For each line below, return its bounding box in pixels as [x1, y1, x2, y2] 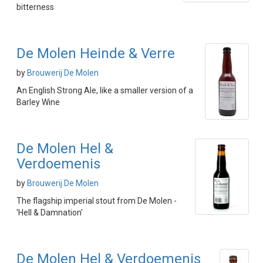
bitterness [16, 2, 54, 12]
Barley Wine [16, 97, 60, 107]
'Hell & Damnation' [16, 208, 83, 217]
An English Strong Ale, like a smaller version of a [16, 86, 193, 95]
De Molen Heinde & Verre [16, 45, 175, 62]
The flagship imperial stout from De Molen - [16, 196, 177, 205]
